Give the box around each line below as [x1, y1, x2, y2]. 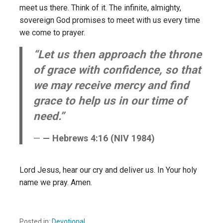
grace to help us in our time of [33, 94, 187, 108]
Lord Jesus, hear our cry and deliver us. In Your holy [19, 165, 197, 175]
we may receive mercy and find [33, 79, 189, 92]
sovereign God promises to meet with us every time [19, 15, 200, 25]
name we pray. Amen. [19, 178, 92, 188]
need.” [33, 110, 64, 123]
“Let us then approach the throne [33, 48, 202, 61]
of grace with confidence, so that [33, 63, 201, 77]
